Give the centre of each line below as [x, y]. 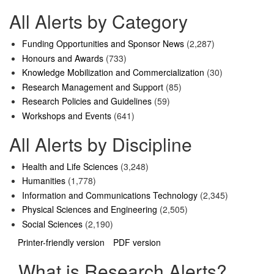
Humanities [44, 181]
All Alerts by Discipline [101, 144]
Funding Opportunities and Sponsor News [103, 44]
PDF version [137, 243]
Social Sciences [52, 224]
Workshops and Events [67, 115]
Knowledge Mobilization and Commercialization [113, 72]
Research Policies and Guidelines [87, 101]
